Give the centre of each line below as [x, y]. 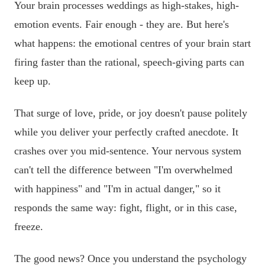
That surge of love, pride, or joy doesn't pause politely [131, 113]
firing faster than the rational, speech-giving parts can [129, 62]
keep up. [33, 81]
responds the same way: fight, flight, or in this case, [126, 207]
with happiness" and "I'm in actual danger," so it [117, 188]
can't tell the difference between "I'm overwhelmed [123, 169]
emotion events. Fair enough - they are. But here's [122, 25]
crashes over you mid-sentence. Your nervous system [128, 151]
